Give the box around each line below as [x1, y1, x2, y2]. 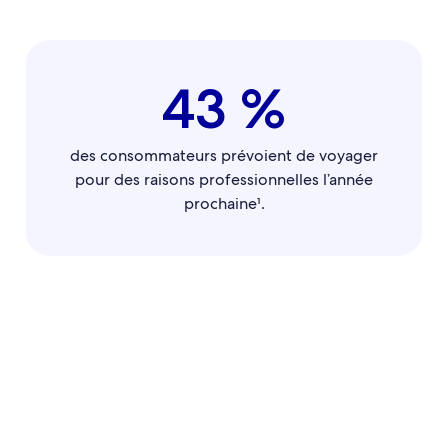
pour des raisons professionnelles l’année [75, 169, 373, 190]
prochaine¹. [183, 193, 265, 214]
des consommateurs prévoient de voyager [70, 145, 378, 166]
